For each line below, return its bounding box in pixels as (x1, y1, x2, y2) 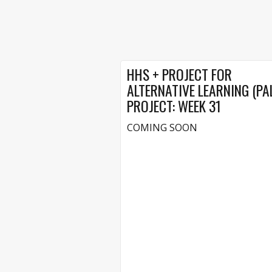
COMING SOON (126, 120, 197, 134)
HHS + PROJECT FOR (126, 63, 232, 85)
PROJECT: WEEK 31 (126, 95, 221, 117)
